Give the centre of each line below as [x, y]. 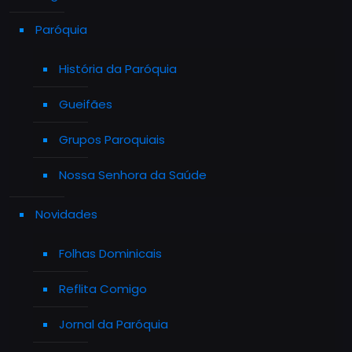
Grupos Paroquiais [112, 139]
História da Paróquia [118, 69]
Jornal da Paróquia [114, 324]
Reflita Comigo [103, 289]
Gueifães [86, 104]
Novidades [66, 214]
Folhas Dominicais [110, 253]
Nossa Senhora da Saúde [133, 175]
